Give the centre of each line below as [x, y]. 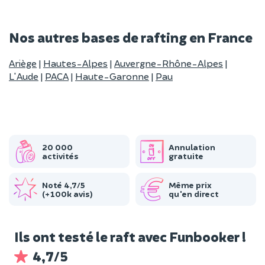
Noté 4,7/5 [64, 185]
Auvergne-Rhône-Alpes [169, 63]
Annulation [192, 147]
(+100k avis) [67, 194]
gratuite [186, 156]
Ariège [23, 63]
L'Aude [24, 76]
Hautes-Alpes [75, 63]
